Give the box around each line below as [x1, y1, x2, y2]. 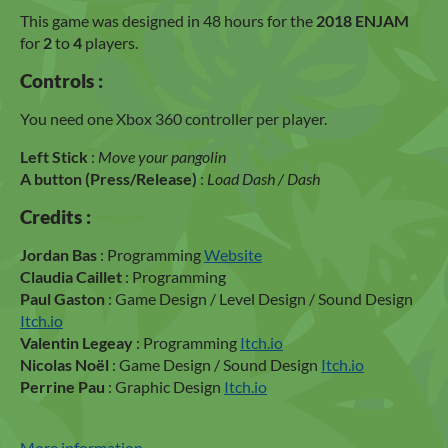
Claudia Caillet [20, 266, 122, 286]
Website [204, 244, 262, 264]
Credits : [20, 205, 91, 228]
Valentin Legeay [20, 332, 133, 352]
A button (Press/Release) [20, 168, 197, 188]
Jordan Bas [20, 244, 97, 264]
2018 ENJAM [316, 10, 409, 30]
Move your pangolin [98, 146, 226, 166]
